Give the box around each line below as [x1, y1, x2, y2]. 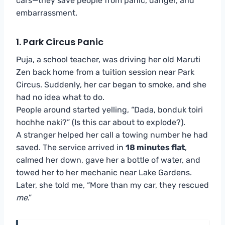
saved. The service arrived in [16, 142, 126, 152]
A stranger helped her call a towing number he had [16, 130, 208, 140]
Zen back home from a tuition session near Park [16, 67, 194, 77]
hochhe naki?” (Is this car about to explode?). [16, 117, 185, 127]
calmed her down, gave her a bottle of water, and [16, 155, 200, 165]
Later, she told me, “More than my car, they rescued [16, 180, 209, 190]
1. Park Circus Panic [16, 35, 103, 48]
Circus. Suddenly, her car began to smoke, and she [16, 79, 206, 89]
